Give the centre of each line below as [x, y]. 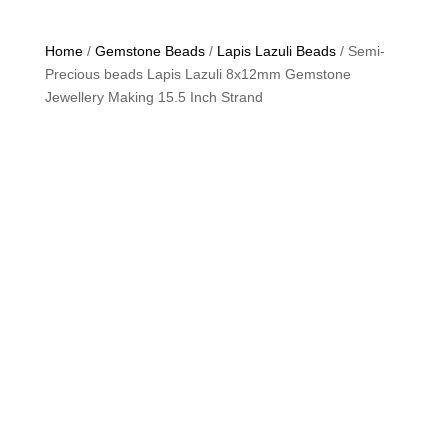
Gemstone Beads [149, 51]
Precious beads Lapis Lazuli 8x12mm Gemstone [197, 74]
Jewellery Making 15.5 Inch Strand [153, 97]
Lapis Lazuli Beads [276, 51]
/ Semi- [360, 51]
